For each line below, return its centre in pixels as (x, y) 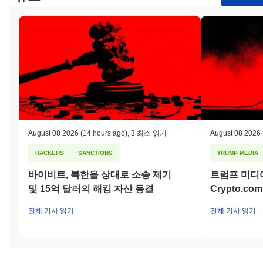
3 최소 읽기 (149, 133)
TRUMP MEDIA (238, 153)
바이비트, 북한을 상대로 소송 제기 (100, 174)
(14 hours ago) (103, 133)
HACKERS (50, 153)
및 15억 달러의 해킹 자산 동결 (91, 188)
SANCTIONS (95, 153)
